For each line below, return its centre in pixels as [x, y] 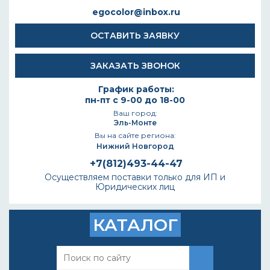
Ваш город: [135, 113]
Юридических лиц [135, 187]
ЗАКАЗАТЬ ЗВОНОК [135, 66]
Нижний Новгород [135, 146]
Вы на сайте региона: [135, 135]
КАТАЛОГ [135, 225]
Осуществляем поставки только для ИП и [135, 177]
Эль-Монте [135, 123]
